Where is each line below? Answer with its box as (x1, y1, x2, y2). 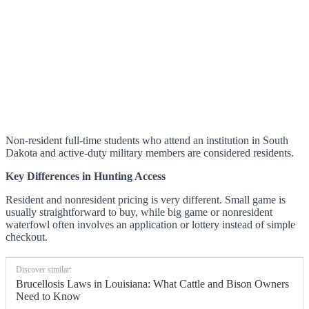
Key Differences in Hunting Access (6, 170, 166, 183)
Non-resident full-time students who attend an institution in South (6, 134, 288, 147)
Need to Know (16, 290, 81, 303)
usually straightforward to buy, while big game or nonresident (6, 206, 272, 219)
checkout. (6, 231, 48, 243)
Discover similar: (16, 265, 72, 275)
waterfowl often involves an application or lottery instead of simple (6, 219, 295, 231)
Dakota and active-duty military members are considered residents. (6, 147, 294, 159)
